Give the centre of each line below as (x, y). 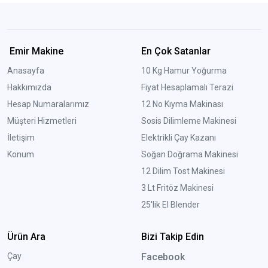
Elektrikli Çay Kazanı (178, 137)
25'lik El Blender (170, 204)
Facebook (163, 257)
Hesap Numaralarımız (48, 104)
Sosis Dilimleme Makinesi (188, 121)
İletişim (21, 137)
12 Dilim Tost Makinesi (183, 171)
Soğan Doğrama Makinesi (189, 154)
